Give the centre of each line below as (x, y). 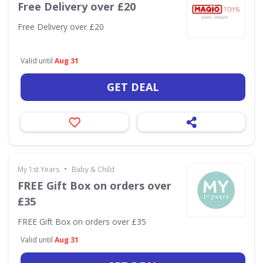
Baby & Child (93, 169)
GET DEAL (133, 87)
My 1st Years (38, 169)
